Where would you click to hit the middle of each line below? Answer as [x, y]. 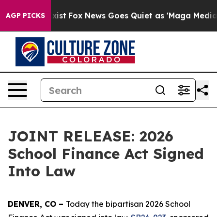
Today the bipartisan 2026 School [128, 204]
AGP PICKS [25, 15]
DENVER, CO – [37, 204]
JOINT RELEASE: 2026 [91, 136]
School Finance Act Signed [106, 154]
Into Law [42, 171]
